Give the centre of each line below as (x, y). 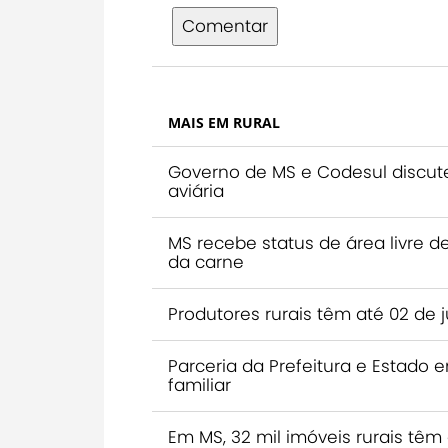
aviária (196, 190)
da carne (206, 261)
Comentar (225, 25)
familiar (199, 384)
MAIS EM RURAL (224, 122)
